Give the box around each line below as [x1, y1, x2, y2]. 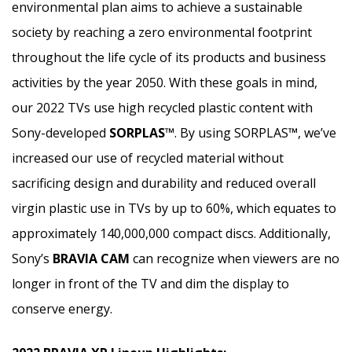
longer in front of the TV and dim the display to [12, 274, 289, 292]
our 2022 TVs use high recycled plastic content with [12, 98, 313, 116]
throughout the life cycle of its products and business [12, 48, 326, 66]
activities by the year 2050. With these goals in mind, [12, 73, 317, 91]
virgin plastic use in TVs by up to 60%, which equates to [12, 199, 336, 217]
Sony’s [12, 249, 53, 267]
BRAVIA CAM [53, 249, 130, 267]
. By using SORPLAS [174, 123, 288, 141]
